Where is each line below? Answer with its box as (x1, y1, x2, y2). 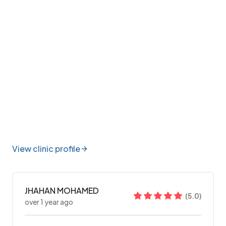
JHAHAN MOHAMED (25, 185, 99, 196)
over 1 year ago (25, 197, 73, 207)
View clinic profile (12, 143, 80, 154)
